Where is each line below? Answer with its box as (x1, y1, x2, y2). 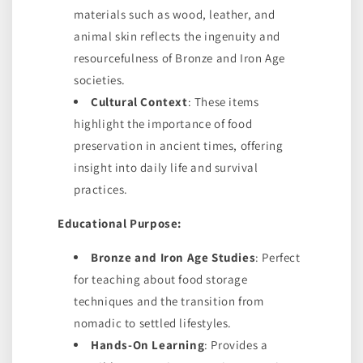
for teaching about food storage (74, 271, 248, 287)
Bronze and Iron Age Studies (91, 250, 256, 265)
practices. (74, 181, 128, 197)
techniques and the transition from (74, 293, 264, 309)
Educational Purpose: (58, 216, 181, 231)
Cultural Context (91, 94, 188, 109)
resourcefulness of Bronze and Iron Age (74, 50, 285, 66)
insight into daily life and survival (74, 160, 258, 175)
